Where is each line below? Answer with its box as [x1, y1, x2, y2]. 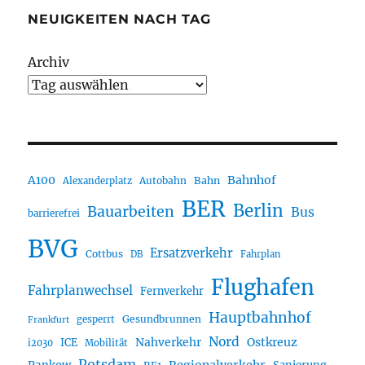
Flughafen [211, 275, 315, 301]
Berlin [233, 200, 284, 222]
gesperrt [77, 314, 116, 326]
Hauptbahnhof [209, 309, 312, 328]
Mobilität [85, 337, 129, 350]
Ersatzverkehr [150, 246, 234, 262]
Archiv [28, 54, 70, 71]
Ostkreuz [247, 335, 298, 350]
